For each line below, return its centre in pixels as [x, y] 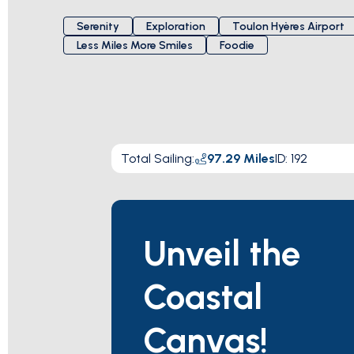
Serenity [98, 26]
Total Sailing [156, 158]
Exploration [176, 26]
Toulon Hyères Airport [288, 26]
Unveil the [222, 253]
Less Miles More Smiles [135, 45]
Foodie [237, 45]
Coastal [203, 297]
